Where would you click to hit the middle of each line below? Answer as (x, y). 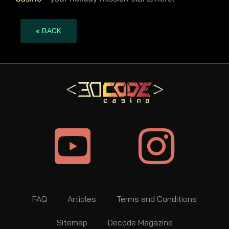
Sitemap (72, 223)
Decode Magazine (140, 223)
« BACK (49, 31)
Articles (82, 199)
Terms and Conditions (157, 199)
